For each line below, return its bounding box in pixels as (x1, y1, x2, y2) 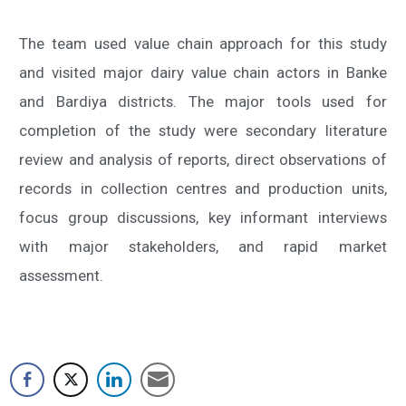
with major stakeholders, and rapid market (19, 237, 387, 256)
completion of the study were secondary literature (19, 121, 387, 140)
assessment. (19, 266, 104, 285)
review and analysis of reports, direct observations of (19, 150, 387, 169)
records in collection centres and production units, (19, 179, 387, 198)
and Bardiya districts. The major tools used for (19, 92, 387, 111)
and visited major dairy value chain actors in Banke (19, 63, 387, 82)
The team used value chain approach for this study (19, 34, 387, 53)
